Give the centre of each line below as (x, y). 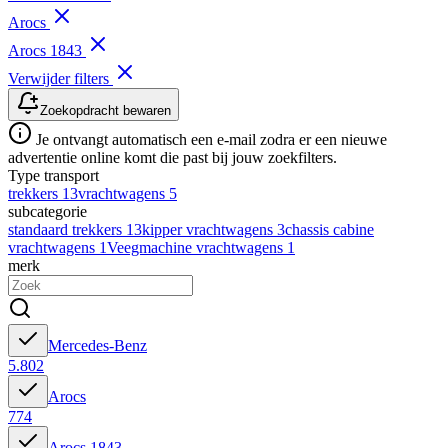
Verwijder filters (60, 79)
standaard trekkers (67, 230)
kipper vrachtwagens (209, 230)
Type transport (53, 176)
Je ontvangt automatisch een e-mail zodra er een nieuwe (209, 140)
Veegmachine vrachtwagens (197, 248)
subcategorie (47, 212)
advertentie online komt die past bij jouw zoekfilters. (172, 158)
